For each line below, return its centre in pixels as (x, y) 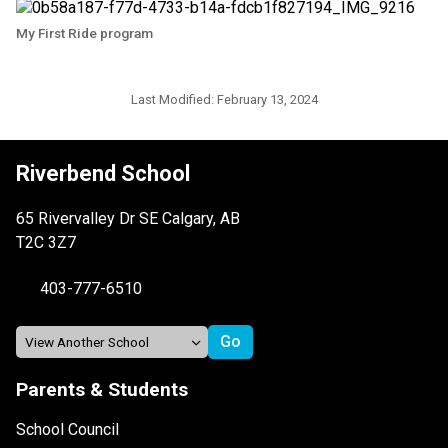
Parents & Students (102, 390)
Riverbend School (103, 174)
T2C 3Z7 (46, 243)
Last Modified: (173, 100)
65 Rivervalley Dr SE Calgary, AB (128, 219)
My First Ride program (84, 33)
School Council (67, 430)
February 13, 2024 (267, 100)
